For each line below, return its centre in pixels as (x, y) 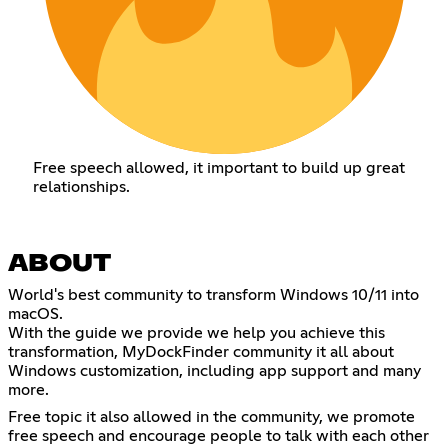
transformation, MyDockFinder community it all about (201, 352)
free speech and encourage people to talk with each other (218, 436)
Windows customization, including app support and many (214, 371)
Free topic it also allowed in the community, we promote (211, 417)
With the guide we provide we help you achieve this (196, 333)
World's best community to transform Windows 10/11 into (213, 295)
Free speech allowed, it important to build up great (218, 167)
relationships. (81, 186)
